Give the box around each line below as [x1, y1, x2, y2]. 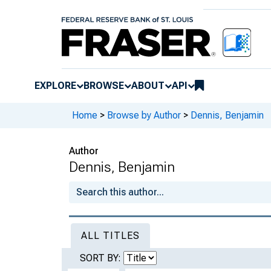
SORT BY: [80, 252, 123, 264]
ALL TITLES [81, 229, 140, 241]
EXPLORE [34, 79, 76, 91]
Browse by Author [107, 109, 181, 122]
